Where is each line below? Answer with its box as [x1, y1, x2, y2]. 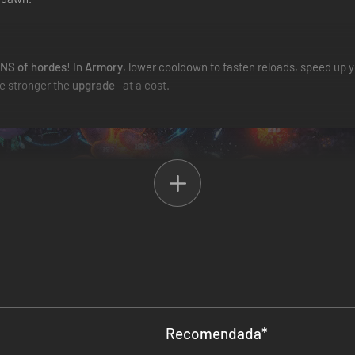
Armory [85, 59, 123, 74]
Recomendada [166, 324, 261, 342]
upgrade [72, 78, 115, 92]
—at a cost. [115, 78, 170, 92]
